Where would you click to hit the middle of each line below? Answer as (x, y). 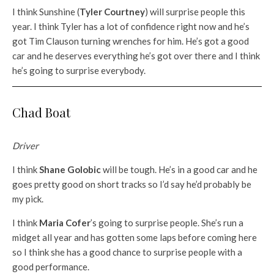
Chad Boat (41, 113)
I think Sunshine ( (46, 12)
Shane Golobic (70, 170)
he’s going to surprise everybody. (79, 71)
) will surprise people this (195, 12)
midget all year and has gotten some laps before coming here (135, 238)
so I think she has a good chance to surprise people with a (127, 252)
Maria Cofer (65, 223)
